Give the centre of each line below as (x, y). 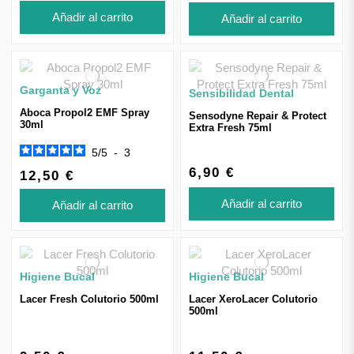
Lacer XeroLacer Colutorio (253, 299)
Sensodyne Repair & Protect (258, 115)
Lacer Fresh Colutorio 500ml (89, 299)
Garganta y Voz (60, 90)
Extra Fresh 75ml (230, 127)
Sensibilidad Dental (241, 93)
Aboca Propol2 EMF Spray (85, 113)
